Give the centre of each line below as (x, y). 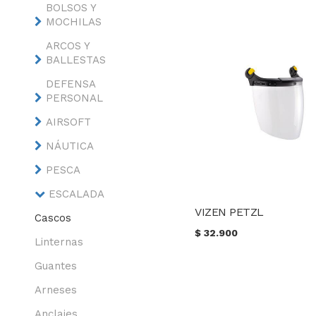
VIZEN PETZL (229, 212)
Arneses (55, 290)
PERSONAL (74, 98)
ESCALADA (76, 194)
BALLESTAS (75, 60)
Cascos (53, 218)
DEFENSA (70, 84)
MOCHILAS (73, 22)
